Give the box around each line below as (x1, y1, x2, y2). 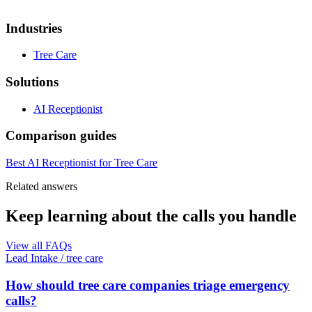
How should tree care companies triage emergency (6, 277, 290, 292)
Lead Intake (6, 252, 58, 264)
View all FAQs (6, 240, 72, 251)
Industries (6, 20, 62, 36)
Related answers (6, 180, 77, 193)
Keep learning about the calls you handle (6, 207, 297, 226)
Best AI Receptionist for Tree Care (6, 157, 157, 169)
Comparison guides (6, 128, 116, 143)
